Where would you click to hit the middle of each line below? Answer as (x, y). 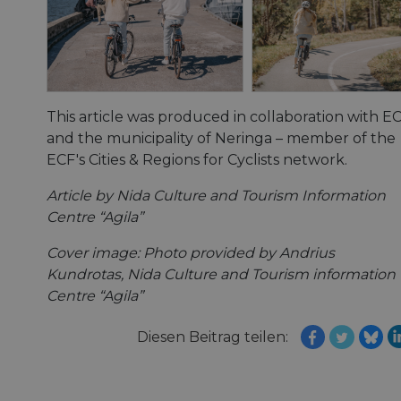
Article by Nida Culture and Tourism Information (216, 196)
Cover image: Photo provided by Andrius (191, 253)
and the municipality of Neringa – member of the (221, 139)
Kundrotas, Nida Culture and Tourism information (221, 275)
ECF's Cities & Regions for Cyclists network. (197, 160)
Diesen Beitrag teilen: (212, 337)
